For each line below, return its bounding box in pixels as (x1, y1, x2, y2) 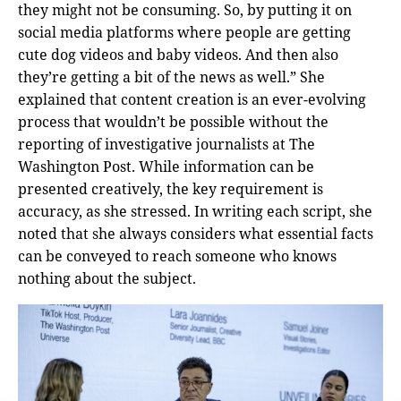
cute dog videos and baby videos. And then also (18, 44, 338, 64)
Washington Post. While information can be (18, 156, 314, 176)
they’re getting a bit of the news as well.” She (18, 66, 325, 87)
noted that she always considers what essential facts (18, 223, 373, 243)
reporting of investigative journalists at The (18, 133, 315, 154)
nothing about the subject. (18, 268, 196, 288)
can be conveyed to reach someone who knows (18, 245, 337, 266)
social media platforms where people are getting (18, 21, 351, 42)
